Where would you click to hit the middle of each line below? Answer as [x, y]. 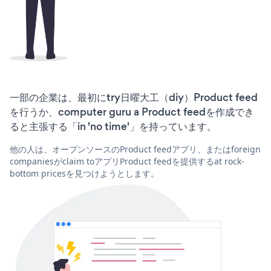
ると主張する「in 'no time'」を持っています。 [113, 127]
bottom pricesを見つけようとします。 [84, 174]
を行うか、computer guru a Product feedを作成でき [132, 112]
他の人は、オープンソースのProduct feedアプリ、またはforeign [135, 149]
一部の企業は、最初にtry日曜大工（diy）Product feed [134, 98]
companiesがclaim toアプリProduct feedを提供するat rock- [127, 162]
